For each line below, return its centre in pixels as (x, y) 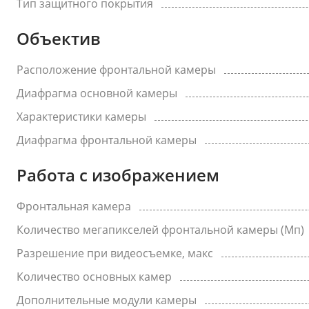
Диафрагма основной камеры (97, 93)
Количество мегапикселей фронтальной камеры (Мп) (160, 230)
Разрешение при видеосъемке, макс (115, 253)
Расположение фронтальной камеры (116, 70)
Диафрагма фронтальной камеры (107, 140)
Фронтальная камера (74, 206)
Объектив (59, 38)
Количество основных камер (94, 277)
